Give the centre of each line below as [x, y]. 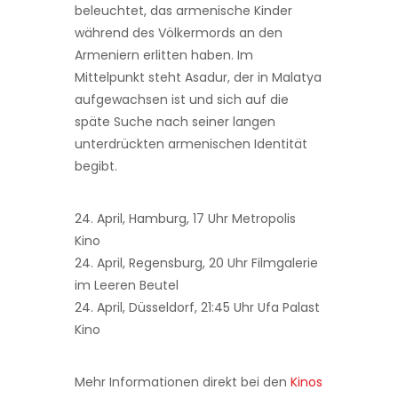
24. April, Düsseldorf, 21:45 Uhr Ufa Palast [197, 307]
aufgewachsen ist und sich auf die [182, 99]
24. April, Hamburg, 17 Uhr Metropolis [185, 219]
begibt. [96, 166]
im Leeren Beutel [127, 285]
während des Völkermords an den [179, 33]
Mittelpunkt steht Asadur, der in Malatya [198, 77]
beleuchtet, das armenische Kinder [183, 11]
